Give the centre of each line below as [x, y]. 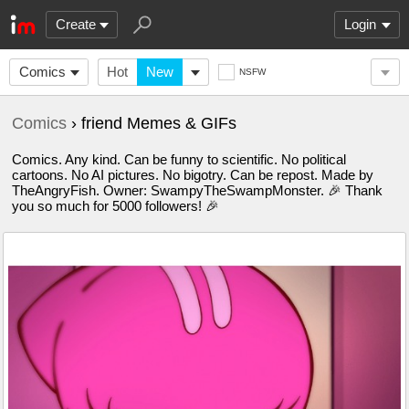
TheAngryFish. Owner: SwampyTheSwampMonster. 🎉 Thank [197, 190]
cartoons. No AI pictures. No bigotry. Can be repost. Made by [193, 175]
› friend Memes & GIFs [152, 123]
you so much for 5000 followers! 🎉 [115, 206]
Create [76, 24]
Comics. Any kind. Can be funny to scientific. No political [179, 159]
